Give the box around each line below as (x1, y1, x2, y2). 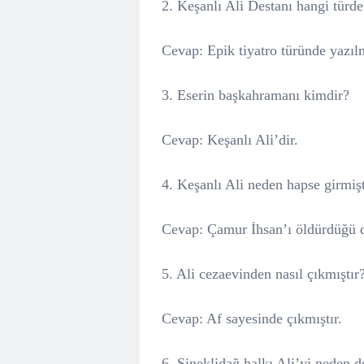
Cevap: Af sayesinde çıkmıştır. (162, 310, 342, 327)
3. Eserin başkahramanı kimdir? (162, 87, 349, 103)
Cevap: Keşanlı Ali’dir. (162, 132, 298, 148)
